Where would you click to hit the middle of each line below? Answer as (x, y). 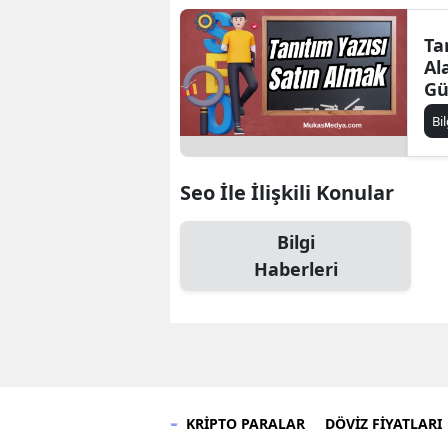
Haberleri (295, 269)
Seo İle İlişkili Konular (287, 192)
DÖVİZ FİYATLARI (383, 423)
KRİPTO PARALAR (245, 423)
